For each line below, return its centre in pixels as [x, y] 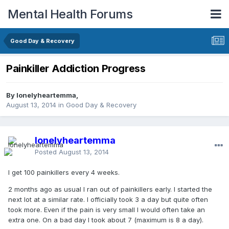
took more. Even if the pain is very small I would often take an [107, 210]
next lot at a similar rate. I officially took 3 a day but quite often [108, 200]
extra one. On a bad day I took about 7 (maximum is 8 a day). [106, 220]
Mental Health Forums [70, 14]
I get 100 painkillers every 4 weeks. [64, 173]
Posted [47, 152]
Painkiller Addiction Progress [76, 69]
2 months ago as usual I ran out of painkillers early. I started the [110, 189]
